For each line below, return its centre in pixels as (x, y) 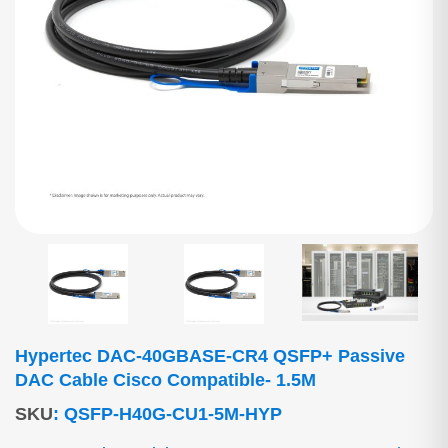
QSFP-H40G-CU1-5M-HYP (173, 414)
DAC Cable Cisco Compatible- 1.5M (165, 380)
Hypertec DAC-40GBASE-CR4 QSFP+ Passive (210, 356)
